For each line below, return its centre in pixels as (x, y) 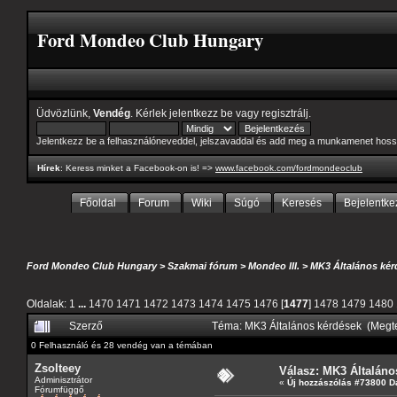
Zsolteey (58, 368)
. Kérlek (150, 113)
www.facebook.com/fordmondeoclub (289, 168)
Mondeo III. (274, 266)
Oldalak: (48, 303)
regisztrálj (285, 113)
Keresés (302, 203)
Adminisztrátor (63, 379)
